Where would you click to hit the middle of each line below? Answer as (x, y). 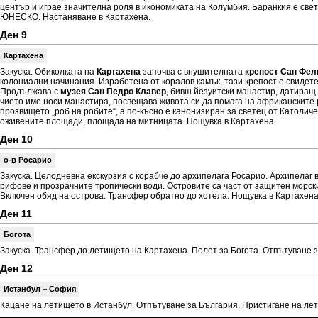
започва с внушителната (193, 72)
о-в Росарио (28, 160)
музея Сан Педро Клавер (113, 92)
